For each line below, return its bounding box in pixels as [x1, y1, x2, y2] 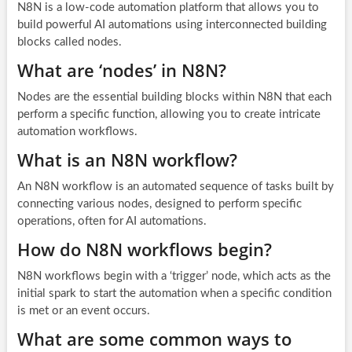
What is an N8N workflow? [16, 147, 237, 171]
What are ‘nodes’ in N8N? [16, 57, 226, 82]
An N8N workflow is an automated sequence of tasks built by [16, 180, 334, 192]
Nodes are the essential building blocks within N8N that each [16, 90, 332, 103]
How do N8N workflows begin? [16, 236, 272, 261]
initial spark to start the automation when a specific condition [16, 287, 332, 299]
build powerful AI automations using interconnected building [16, 18, 327, 31]
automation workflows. [16, 125, 137, 137]
